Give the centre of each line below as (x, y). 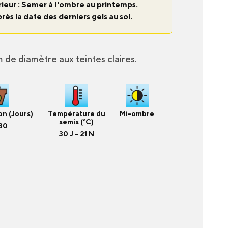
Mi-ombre (137, 113)
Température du (76, 113)
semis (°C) (76, 122)
